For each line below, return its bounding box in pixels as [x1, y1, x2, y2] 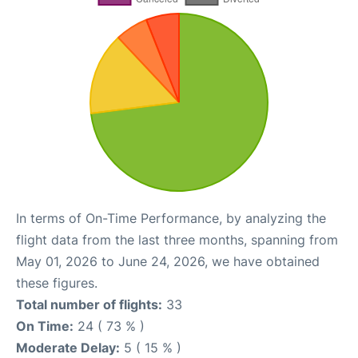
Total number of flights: [16, 296, 162, 312]
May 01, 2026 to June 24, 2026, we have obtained [16, 253, 320, 269]
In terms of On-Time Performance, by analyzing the [16, 210, 326, 226]
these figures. [16, 275, 97, 291]
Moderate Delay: [16, 340, 120, 356]
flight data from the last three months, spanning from [16, 232, 338, 248]
